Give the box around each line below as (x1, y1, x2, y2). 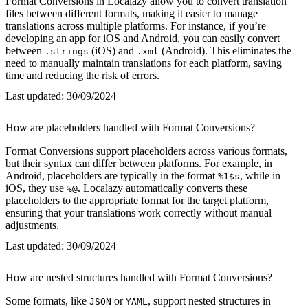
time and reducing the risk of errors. (5, 69, 159, 81)
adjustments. (5, 219, 59, 231)
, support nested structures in (148, 294, 271, 307)
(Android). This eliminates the (159, 44, 291, 56)
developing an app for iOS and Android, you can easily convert (5, 32, 280, 44)
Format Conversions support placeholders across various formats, (5, 144, 287, 157)
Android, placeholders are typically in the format (5, 169, 218, 181)
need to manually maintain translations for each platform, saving (5, 56, 282, 69)
